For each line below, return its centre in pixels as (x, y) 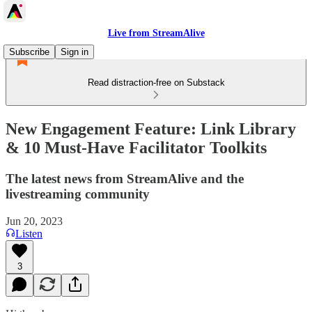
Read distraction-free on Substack (156, 83)
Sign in (75, 52)
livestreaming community (78, 194)
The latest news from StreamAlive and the (125, 178)
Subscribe (29, 52)
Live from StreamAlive (156, 33)
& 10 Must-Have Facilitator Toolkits (136, 147)
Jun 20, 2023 (34, 221)
